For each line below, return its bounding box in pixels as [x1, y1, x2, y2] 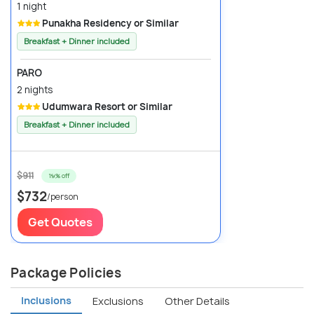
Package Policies [11, 264, 121, 282]
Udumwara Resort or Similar [42, 100, 172, 114]
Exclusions [93, 294, 144, 308]
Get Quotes [28, 214, 93, 231]
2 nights [17, 83, 53, 97]
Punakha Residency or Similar [42, 16, 179, 29]
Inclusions [21, 294, 71, 308]
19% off [48, 171, 69, 181]
